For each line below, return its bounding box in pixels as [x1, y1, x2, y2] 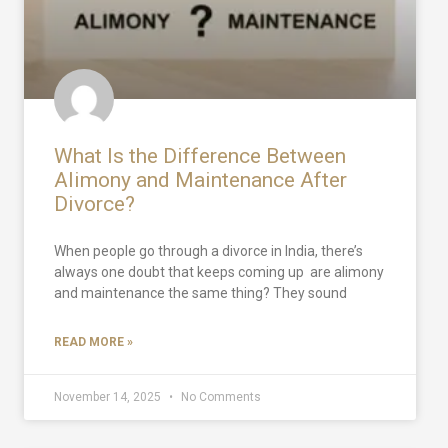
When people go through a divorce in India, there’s [54, 242, 363, 259]
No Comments [178, 389, 261, 404]
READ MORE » [54, 334, 133, 349]
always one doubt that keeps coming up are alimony [54, 263, 384, 280]
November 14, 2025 [54, 389, 164, 404]
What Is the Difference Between [54, 143, 346, 168]
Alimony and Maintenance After [54, 167, 347, 192]
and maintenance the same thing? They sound [54, 284, 347, 301]
